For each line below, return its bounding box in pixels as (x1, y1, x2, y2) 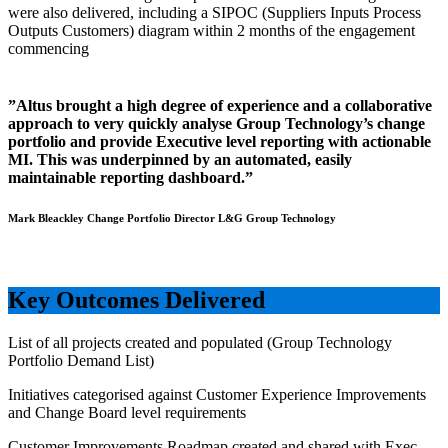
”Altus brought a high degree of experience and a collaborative (8, 97, 432, 115)
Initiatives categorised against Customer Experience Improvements (8, 386, 426, 404)
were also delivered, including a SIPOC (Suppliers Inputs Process (8, 4, 421, 22)
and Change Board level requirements (8, 404, 246, 422)
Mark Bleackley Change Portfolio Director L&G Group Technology (8, 212, 336, 225)
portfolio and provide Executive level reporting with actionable (8, 133, 431, 151)
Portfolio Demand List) (8, 352, 154, 370)
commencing (8, 40, 89, 58)
